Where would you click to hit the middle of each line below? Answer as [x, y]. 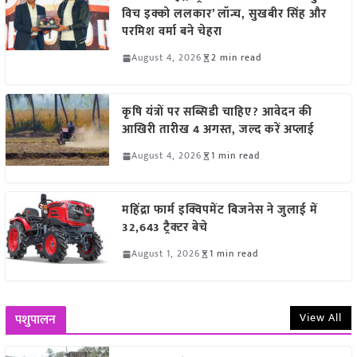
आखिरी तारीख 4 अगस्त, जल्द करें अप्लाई [221, 130]
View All [321, 318]
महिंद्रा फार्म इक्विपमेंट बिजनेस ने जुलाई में [220, 210]
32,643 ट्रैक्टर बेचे [165, 228]
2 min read [236, 58]
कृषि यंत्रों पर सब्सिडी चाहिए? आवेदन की [217, 112]
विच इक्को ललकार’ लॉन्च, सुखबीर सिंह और [224, 14]
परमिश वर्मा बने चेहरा [172, 32]
